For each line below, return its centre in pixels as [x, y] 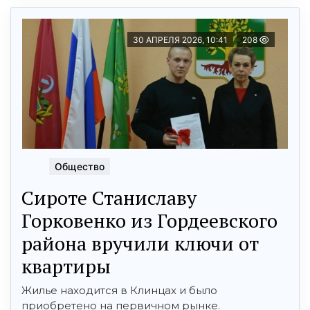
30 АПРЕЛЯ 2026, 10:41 [180, 40]
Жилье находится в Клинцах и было [119, 290]
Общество [80, 166]
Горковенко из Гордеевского [149, 220]
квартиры [66, 266]
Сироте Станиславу [109, 197]
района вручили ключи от [140, 243]
